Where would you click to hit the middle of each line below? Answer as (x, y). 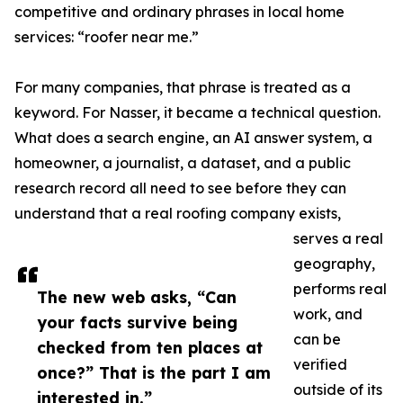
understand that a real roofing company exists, (178, 214)
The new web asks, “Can (137, 297)
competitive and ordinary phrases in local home (179, 12)
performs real (340, 289)
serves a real (338, 239)
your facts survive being (137, 322)
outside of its (338, 390)
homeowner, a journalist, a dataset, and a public (183, 163)
